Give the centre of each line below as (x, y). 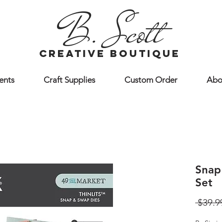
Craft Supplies (69, 80)
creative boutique (110, 54)
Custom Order (151, 80)
